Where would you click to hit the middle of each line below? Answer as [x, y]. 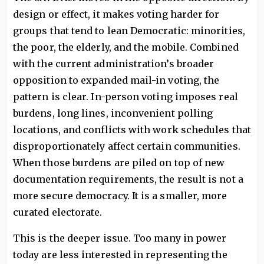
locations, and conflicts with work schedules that [132, 130]
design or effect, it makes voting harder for [116, 14]
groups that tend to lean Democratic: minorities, [129, 31]
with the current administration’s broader [114, 64]
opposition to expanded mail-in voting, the [116, 80]
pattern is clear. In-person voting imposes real [126, 97]
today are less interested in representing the [120, 255]
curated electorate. [58, 212]
